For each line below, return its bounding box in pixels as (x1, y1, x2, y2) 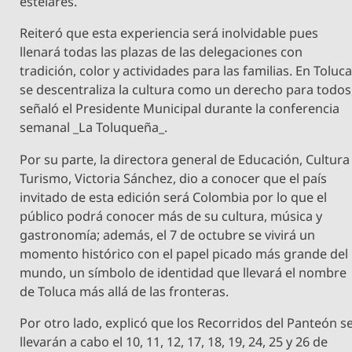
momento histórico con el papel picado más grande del (20, 244, 349, 262)
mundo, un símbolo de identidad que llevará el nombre (20, 263, 347, 281)
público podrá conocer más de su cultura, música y (20, 207, 323, 225)
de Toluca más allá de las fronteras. (20, 282, 229, 300)
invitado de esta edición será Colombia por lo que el (20, 188, 328, 206)
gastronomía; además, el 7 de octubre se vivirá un (20, 225, 316, 244)
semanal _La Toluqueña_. (20, 119, 168, 137)
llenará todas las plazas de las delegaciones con (20, 43, 303, 61)
